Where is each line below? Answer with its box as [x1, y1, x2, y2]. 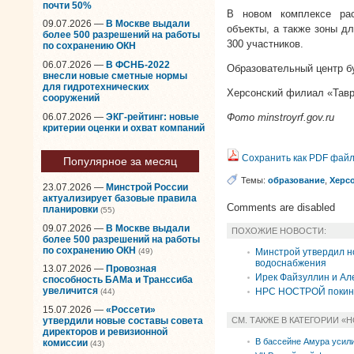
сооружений [43, 92, 100, 104]
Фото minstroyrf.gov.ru [227, 111, 334, 123]
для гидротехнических [43, 81, 149, 92]
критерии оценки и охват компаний [43, 122, 205, 134]
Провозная [106, 263, 156, 275]
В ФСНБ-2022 [106, 58, 170, 70]
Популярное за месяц [63, 155, 177, 168]
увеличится [43, 285, 98, 297]
